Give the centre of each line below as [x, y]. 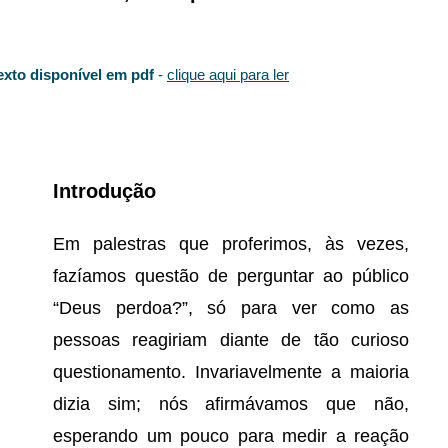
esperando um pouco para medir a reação [231, 436]
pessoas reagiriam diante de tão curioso [231, 340]
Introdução [104, 191]
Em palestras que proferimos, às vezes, [231, 244]
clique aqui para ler [228, 74]
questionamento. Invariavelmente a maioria [231, 372]
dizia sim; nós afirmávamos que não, [231, 404]
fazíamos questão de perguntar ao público [231, 276]
